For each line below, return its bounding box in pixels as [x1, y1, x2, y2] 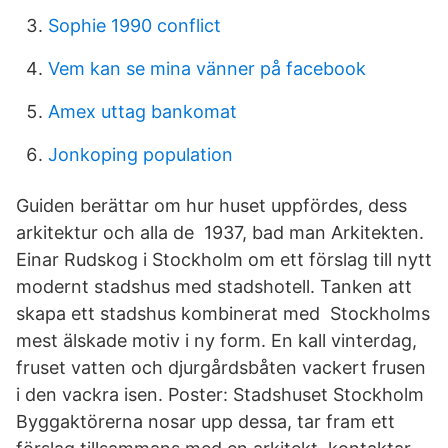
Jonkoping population [48, 144, 233, 165]
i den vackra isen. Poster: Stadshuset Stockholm [16, 384, 429, 405]
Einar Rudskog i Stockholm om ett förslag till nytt [16, 249, 432, 270]
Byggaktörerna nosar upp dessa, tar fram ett [16, 411, 395, 432]
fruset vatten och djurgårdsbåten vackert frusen [16, 357, 426, 378]
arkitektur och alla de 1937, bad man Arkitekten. [16, 222, 424, 243]
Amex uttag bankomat [48, 101, 237, 122]
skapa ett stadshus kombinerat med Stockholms [16, 303, 430, 324]
